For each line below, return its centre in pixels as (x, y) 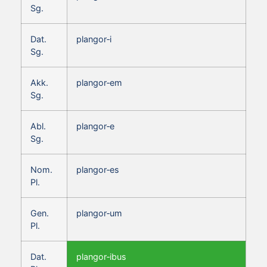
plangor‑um (99, 213)
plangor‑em (99, 82)
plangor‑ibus (101, 256)
